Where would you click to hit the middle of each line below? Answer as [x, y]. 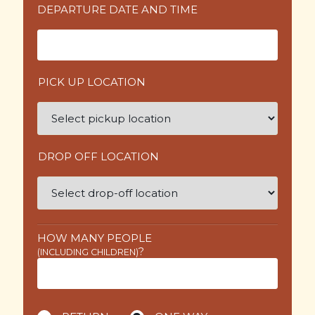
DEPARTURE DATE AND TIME [117, 9]
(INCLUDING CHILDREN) [88, 252]
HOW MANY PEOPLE [94, 238]
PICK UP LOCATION [91, 82]
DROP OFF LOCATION [98, 156]
